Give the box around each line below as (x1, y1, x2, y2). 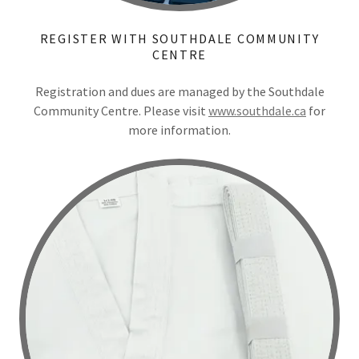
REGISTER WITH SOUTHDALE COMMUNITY (39, 30, 320, 46)
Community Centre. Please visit (34, 103, 208, 119)
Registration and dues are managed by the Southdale (34, 83, 325, 99)
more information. (128, 122, 231, 138)
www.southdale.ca (208, 103, 306, 119)
